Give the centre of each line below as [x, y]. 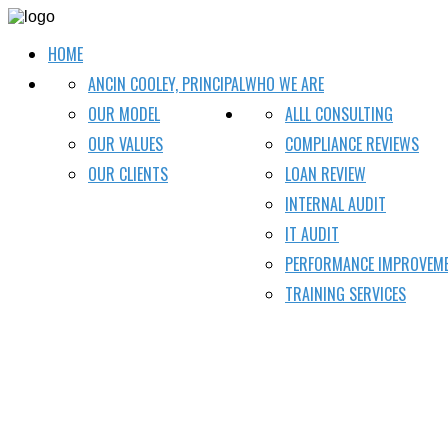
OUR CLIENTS [128, 174]
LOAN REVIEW [325, 174]
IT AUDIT [312, 234]
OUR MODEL [124, 114]
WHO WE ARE [284, 84]
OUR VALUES [125, 144]
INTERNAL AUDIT [335, 204]
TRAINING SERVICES [345, 294]
